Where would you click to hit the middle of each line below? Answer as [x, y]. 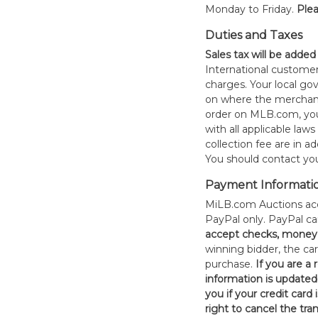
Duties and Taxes [253, 35]
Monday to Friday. [251, 9]
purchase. [230, 264]
